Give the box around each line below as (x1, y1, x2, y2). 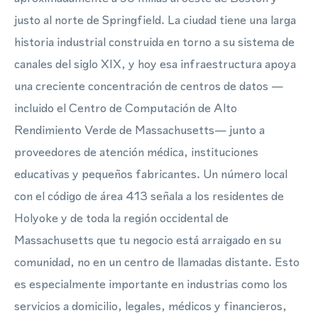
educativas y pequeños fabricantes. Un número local (14, 165, 287, 182)
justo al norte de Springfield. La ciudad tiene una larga (14, 11, 296, 28)
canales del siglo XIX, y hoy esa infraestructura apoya (14, 55, 296, 72)
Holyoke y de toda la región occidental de (14, 209, 229, 226)
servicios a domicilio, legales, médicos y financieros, (14, 297, 287, 314)
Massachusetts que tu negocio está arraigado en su (14, 231, 281, 248)
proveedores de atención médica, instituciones (14, 143, 258, 160)
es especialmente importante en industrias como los (14, 275, 287, 292)
